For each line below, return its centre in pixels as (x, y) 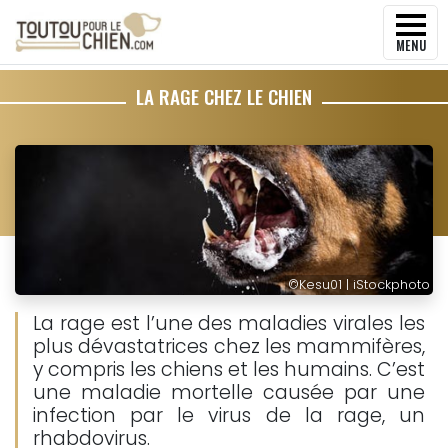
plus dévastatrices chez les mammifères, (229, 346)
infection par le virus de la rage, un (229, 415)
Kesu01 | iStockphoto (364, 284)
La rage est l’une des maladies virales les (229, 323)
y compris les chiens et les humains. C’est (229, 369)
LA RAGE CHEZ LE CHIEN (224, 96)
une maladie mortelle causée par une (229, 392)
